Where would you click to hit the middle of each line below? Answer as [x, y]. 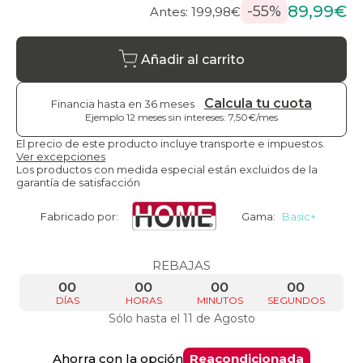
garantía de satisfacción [78, 183]
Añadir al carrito [193, 59]
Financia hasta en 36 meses [123, 103]
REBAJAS [181, 266]
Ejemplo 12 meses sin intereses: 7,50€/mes [181, 117]
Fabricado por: [79, 217]
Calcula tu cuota [258, 104]
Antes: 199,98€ [195, 11]
